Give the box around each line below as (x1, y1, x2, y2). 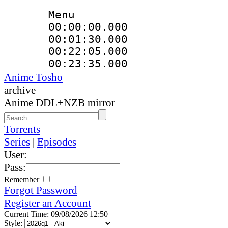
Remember (4, 175, 41, 184)
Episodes (37, 135, 76, 148)
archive (4, 83, 36, 96)
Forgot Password (4, 184, 77, 196)
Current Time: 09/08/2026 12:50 (4, 209, 108, 218)
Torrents (4, 123, 40, 135)
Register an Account (4, 196, 91, 209)
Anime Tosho (4, 71, 63, 83)
